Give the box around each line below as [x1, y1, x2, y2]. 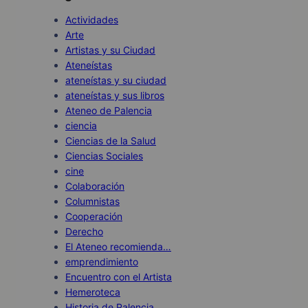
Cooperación [65, 210, 122, 223]
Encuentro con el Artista [65, 271, 172, 283]
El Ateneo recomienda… [65, 241, 171, 253]
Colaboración [65, 180, 124, 192]
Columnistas [65, 195, 120, 208]
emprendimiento [65, 256, 138, 268]
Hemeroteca [65, 286, 120, 298]
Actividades [65, 14, 118, 26]
